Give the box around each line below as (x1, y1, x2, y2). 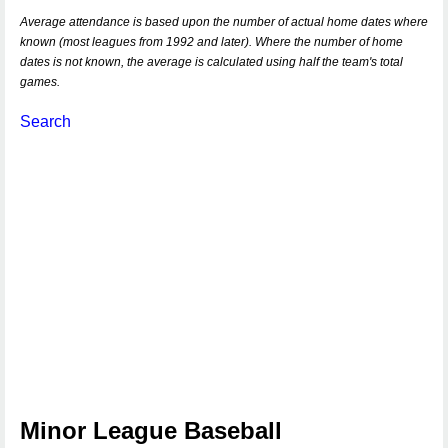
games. (20, 75, 60, 89)
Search (20, 113, 71, 130)
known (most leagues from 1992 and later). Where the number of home (20, 35, 403, 49)
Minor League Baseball (20, 417, 282, 444)
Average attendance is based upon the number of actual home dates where (20, 15, 428, 29)
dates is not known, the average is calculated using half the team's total (20, 55, 403, 69)
